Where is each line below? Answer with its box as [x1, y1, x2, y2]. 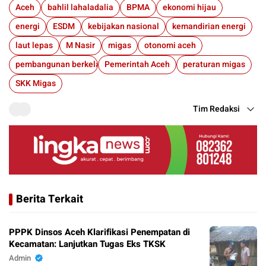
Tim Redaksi [193, 103, 240, 116]
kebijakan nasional [88, 20, 159, 33]
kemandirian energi [172, 20, 246, 33]
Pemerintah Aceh [104, 58, 170, 71]
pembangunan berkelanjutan [15, 58, 125, 71]
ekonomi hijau [163, 1, 216, 14]
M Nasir [66, 39, 95, 52]
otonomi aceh [144, 39, 196, 52]
